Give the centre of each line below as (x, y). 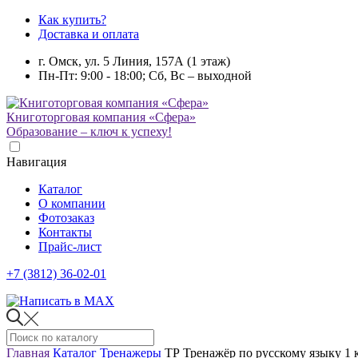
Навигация (36, 162)
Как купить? (72, 20)
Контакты (65, 232)
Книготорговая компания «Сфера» (101, 117)
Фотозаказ (66, 218)
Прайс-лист (70, 247)
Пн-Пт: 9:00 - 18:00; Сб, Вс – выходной (145, 76)
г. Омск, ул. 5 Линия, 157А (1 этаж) (134, 61)
